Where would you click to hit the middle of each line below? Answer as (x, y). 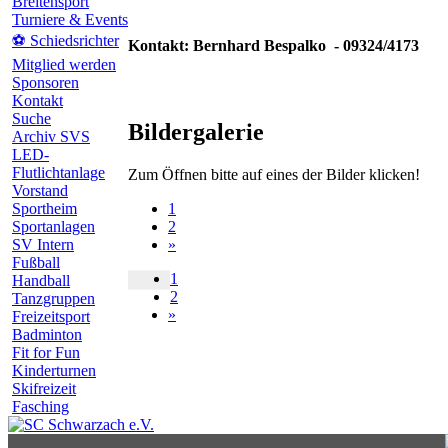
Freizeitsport (51, 316)
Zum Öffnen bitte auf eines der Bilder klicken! (274, 174)
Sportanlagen (53, 226)
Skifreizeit (44, 388)
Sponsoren (45, 82)
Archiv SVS (51, 136)
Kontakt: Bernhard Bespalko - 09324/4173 (273, 45)
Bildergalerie (196, 131)
